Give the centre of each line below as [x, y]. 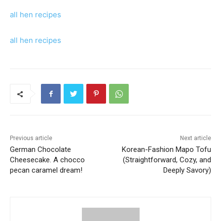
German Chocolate [40, 150]
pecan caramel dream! [46, 170]
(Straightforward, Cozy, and [167, 160]
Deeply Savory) [187, 170]
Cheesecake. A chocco [47, 160]
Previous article [31, 138]
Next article [195, 138]
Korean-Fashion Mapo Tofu [166, 150]
